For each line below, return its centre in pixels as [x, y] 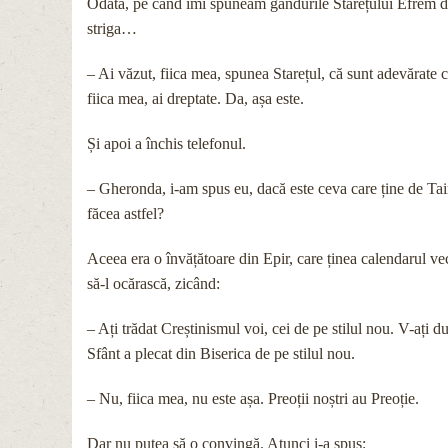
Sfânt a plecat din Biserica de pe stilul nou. [221, 353]
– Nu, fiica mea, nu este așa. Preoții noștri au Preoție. [253, 398]
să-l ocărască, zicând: [153, 283]
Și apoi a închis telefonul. [166, 143]
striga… [112, 28]
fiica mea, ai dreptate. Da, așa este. [195, 98]
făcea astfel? [125, 213]
